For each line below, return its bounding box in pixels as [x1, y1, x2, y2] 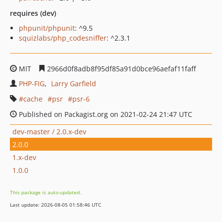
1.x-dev [12, 152, 36, 162]
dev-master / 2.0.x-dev [12, 126, 86, 136]
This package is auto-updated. [10, 189, 81, 196]
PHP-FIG [19, 79, 45, 88]
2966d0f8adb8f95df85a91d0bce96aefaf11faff [45, 64, 196, 73]
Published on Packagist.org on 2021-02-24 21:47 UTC [17, 110, 192, 119]
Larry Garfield [51, 79, 96, 88]
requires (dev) [10, 8, 56, 18]
